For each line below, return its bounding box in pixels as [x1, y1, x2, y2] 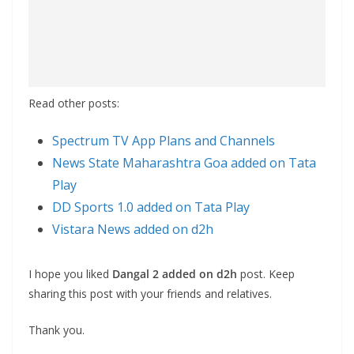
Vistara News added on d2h [52, 220, 213, 239]
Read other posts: [28, 96, 119, 111]
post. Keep [237, 266, 295, 282]
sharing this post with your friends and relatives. [28, 286, 272, 302]
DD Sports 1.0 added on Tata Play [52, 198, 250, 217]
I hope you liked [28, 266, 112, 282]
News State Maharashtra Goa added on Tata [52, 154, 316, 172]
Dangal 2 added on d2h [112, 266, 237, 282]
